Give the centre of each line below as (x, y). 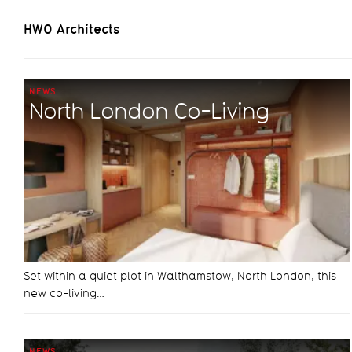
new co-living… (64, 293)
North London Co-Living (149, 110)
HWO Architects (71, 29)
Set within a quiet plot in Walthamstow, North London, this (180, 276)
